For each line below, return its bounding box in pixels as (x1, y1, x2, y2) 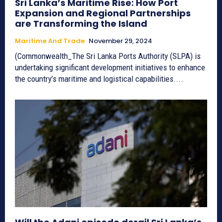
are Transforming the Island (15, 17, 147, 30)
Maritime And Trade (15, 36, 85, 46)
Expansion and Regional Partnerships (15, 7, 191, 20)
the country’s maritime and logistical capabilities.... (15, 74, 183, 84)
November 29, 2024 (89, 36, 152, 46)
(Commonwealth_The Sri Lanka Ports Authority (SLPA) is (15, 51, 201, 61)
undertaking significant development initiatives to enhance (15, 62, 205, 73)
